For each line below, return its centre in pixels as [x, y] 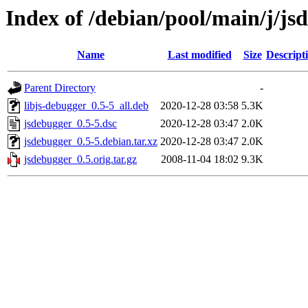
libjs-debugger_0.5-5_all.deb [86, 106]
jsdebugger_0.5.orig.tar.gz [80, 159]
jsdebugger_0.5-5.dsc [70, 124]
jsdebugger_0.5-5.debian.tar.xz [91, 142]
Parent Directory [60, 88]
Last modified [199, 55]
